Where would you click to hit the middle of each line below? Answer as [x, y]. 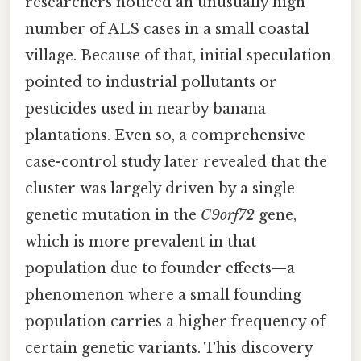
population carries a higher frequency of [175, 321]
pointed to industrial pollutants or [151, 82]
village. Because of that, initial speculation [178, 55]
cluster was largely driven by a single [160, 188]
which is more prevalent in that [141, 241]
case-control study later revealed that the [176, 162]
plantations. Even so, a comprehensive [165, 135]
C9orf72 [228, 215]
